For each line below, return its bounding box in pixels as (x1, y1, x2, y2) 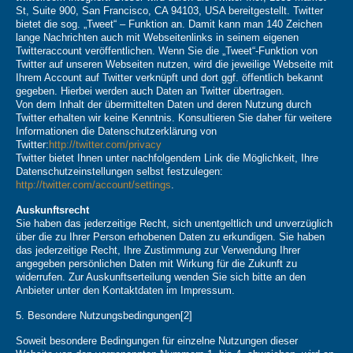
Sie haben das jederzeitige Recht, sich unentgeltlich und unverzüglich (16, 217, 333, 230)
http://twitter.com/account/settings (16, 179, 171, 191)
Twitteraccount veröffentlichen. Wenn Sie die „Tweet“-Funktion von (16, 45, 318, 58)
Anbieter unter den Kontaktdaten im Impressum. (16, 284, 235, 297)
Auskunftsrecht (16, 204, 89, 217)
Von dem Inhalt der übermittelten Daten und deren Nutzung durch (16, 98, 311, 111)
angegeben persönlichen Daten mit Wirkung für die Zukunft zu (16, 258, 297, 270)
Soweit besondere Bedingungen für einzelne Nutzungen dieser (16, 335, 298, 347)
